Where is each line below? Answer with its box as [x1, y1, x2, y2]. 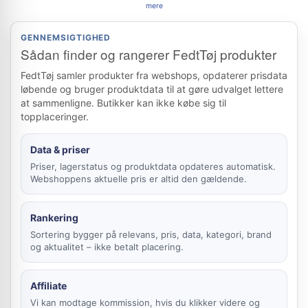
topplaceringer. [21, 111, 89, 122]
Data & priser [30, 144, 90, 155]
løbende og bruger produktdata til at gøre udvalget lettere [21, 83, 283, 95]
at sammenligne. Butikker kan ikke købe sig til [21, 97, 226, 109]
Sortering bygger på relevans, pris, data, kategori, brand [30, 229, 272, 240]
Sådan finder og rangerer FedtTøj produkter [21, 45, 276, 63]
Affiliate [30, 280, 67, 291]
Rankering [30, 212, 78, 223]
